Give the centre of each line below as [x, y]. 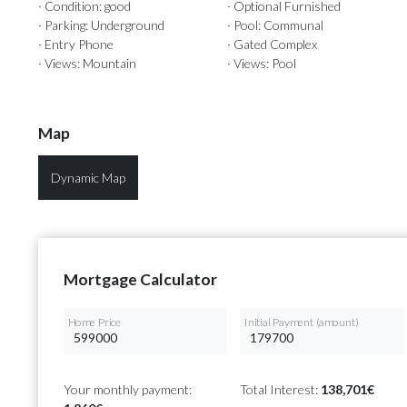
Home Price [94, 322]
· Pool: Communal [276, 25]
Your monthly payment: [128, 390]
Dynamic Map [88, 178]
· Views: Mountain [87, 64]
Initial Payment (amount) [301, 322]
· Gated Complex [273, 45]
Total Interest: [281, 390]
